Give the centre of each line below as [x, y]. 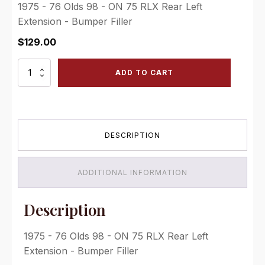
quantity [31, 170]
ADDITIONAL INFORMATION [132, 172]
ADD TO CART [144, 72]
